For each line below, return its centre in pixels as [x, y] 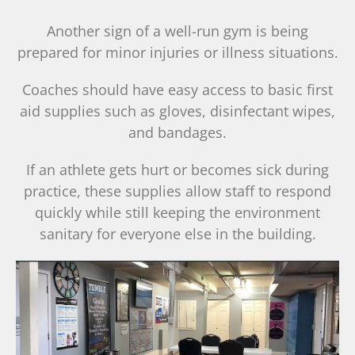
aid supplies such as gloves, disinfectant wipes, [177, 111]
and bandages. [177, 132]
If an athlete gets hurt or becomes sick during [177, 169]
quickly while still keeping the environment [177, 212]
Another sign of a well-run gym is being [177, 31]
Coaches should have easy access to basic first [177, 89]
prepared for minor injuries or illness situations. [177, 52]
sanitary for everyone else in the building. [177, 233]
